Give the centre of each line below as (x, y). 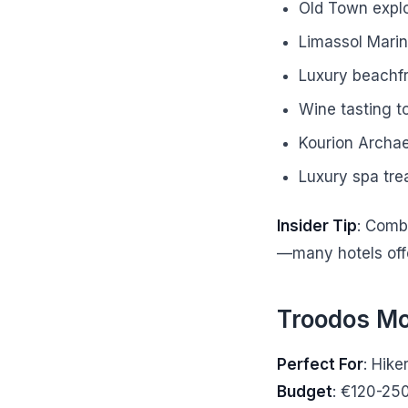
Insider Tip (317, 226)
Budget (305, 392)
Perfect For (320, 364)
